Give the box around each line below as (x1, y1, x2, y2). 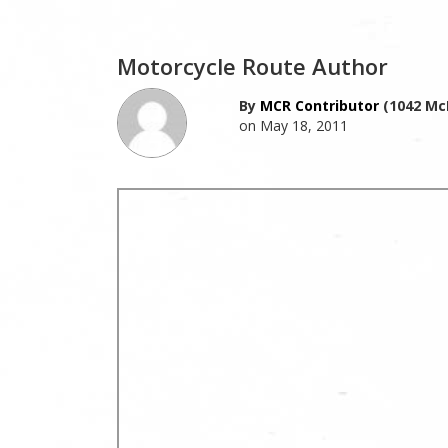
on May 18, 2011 (238, 115, 348, 135)
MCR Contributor (259, 95, 379, 115)
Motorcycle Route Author (117, 50, 388, 81)
